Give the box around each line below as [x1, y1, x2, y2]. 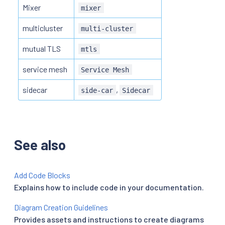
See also [14, 136, 66, 153]
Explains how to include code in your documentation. [14, 182, 204, 192]
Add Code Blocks [14, 170, 70, 180]
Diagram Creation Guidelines [14, 202, 108, 212]
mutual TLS [23, 43, 61, 53]
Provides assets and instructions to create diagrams [14, 214, 204, 224]
